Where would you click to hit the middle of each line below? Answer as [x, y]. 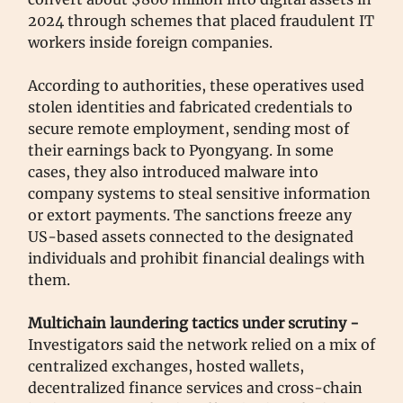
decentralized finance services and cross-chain [195, 387]
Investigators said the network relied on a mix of [201, 344]
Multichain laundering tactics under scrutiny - [193, 322]
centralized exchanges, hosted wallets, [166, 366]
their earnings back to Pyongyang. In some [181, 150]
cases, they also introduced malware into [173, 171]
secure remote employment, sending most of [188, 128]
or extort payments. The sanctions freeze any [190, 215]
